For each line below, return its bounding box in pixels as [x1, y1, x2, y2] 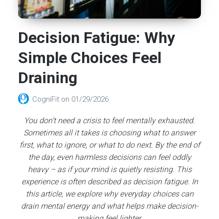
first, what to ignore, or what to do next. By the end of [19, 140, 200, 150]
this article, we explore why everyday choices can [25, 189, 194, 198]
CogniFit [32, 95, 62, 104]
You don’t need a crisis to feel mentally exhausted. [24, 116, 195, 125]
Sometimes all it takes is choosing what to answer [23, 128, 196, 137]
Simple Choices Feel [18, 48, 162, 67]
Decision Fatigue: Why [18, 28, 175, 47]
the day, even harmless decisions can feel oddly [28, 153, 191, 162]
